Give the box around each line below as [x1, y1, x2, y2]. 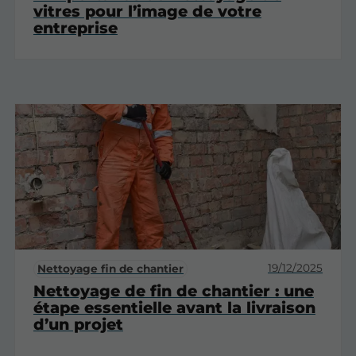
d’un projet [33, 315, 123, 335]
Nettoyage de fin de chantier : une [33, 281, 314, 301]
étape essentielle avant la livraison [33, 298, 315, 318]
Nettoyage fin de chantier [37, 262, 184, 276]
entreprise [33, 17, 118, 37]
